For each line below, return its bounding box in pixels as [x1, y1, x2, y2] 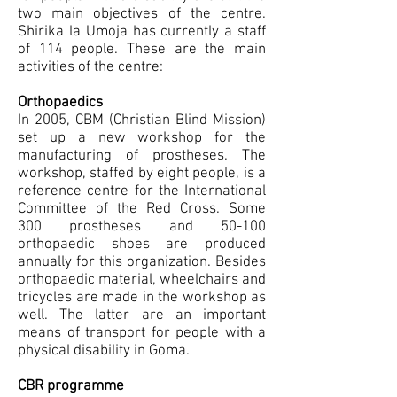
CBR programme [18, 378, 124, 395]
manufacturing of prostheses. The [18, 147, 266, 165]
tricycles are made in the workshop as [18, 289, 266, 307]
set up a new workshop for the [18, 129, 266, 147]
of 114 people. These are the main [18, 41, 266, 58]
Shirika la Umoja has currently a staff [18, 23, 266, 41]
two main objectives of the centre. [18, 5, 266, 23]
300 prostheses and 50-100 [18, 218, 266, 236]
